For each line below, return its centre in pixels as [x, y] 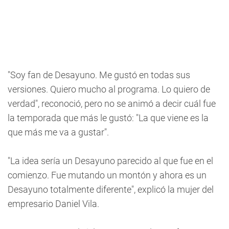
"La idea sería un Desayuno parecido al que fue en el [110, 161]
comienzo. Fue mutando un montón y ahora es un [107, 175]
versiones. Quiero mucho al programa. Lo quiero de [109, 89]
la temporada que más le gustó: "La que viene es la [108, 118]
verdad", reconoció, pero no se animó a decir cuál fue [112, 104]
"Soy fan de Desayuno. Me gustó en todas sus [99, 75]
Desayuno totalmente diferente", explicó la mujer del [111, 189]
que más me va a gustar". [58, 132]
